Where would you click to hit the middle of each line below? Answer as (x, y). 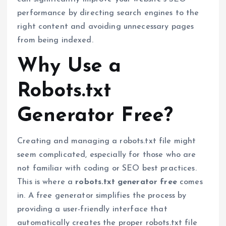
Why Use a (69, 66)
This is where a (46, 182)
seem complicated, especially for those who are (107, 155)
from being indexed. (55, 40)
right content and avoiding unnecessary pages (106, 26)
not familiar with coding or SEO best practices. (107, 168)
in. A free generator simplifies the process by (102, 195)
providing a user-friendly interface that (92, 209)
